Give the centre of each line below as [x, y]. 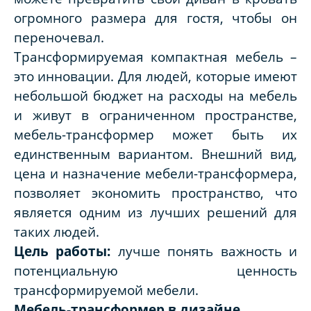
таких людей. [57, 232]
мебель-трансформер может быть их [155, 135]
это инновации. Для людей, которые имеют [155, 76]
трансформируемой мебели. [106, 290]
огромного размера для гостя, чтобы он [155, 18]
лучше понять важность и [208, 251]
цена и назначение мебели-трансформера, [155, 174]
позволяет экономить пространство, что [155, 193]
